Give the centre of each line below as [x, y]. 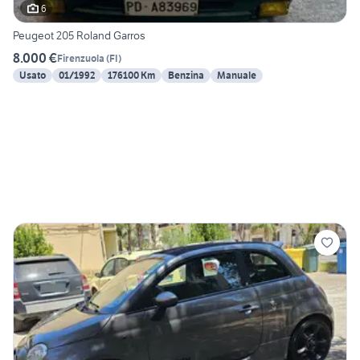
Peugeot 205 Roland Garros [79, 36]
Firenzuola [81, 58]
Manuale [237, 76]
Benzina [186, 76]
